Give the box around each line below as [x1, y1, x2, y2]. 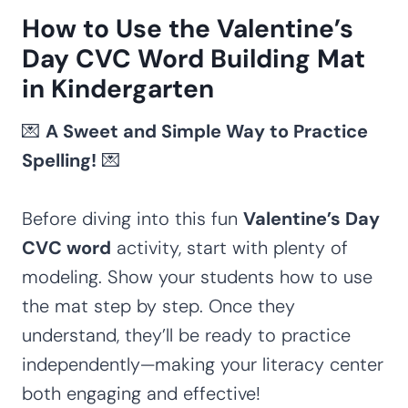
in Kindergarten [22, 71, 214, 106]
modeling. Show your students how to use [22, 264, 372, 289]
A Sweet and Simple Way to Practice [46, 118, 368, 143]
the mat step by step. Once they [22, 293, 295, 318]
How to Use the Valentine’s [22, 11, 353, 46]
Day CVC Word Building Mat [22, 41, 365, 76]
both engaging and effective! [22, 381, 260, 405]
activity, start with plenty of [111, 235, 348, 260]
